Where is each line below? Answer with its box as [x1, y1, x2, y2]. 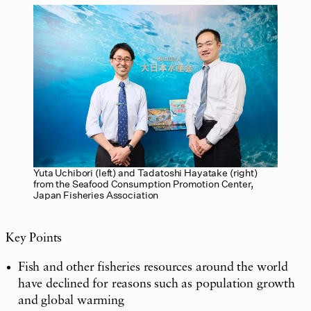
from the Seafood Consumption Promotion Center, [33, 176, 253, 190]
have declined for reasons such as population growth [18, 277, 295, 290]
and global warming [18, 294, 124, 307]
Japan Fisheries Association [33, 187, 159, 201]
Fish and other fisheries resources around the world [18, 260, 288, 274]
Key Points [6, 231, 62, 244]
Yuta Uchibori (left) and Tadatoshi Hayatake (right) [33, 165, 258, 179]
